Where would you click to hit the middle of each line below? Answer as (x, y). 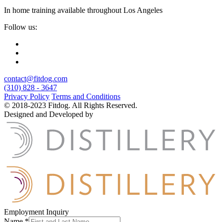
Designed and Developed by (49, 114)
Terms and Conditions (86, 96)
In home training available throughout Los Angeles (83, 10)
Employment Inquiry (36, 212)
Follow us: (21, 27)
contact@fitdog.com (36, 78)
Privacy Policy (27, 96)
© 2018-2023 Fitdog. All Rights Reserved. (71, 105)
